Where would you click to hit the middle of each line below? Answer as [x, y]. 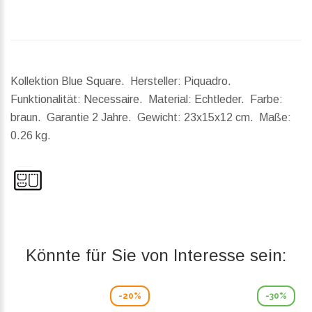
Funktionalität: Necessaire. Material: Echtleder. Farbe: [147, 100]
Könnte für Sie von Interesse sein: [156, 256]
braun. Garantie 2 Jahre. [74, 118]
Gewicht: [159, 118]
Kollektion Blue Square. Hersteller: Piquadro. [122, 81]
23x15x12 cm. [220, 118]
